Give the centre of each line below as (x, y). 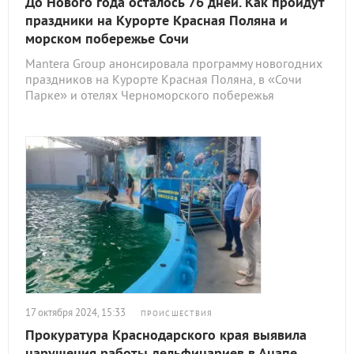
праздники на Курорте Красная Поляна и (156, 20)
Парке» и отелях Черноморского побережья (150, 95)
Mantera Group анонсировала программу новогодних (174, 63)
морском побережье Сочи (107, 38)
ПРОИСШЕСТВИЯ (177, 313)
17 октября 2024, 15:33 (75, 313)
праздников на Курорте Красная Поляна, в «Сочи (164, 79)
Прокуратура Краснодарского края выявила (166, 335)
